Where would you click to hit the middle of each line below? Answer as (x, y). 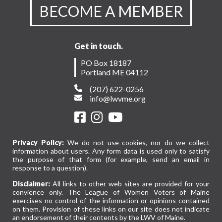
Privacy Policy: (38, 143)
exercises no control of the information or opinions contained (111, 201)
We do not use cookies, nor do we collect (137, 143)
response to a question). (50, 168)
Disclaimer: (31, 184)
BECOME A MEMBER (111, 11)
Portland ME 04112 (114, 72)
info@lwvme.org (117, 99)
